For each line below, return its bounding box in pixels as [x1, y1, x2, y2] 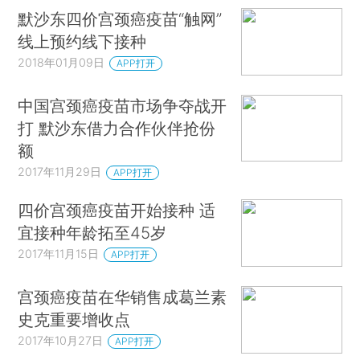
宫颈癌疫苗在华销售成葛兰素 [18, 287, 227, 307]
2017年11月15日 [18, 247, 100, 261]
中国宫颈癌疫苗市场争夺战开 [18, 95, 227, 116]
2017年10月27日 [18, 333, 104, 347]
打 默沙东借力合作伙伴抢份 [18, 117, 216, 138]
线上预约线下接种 [18, 31, 147, 52]
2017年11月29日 [18, 164, 102, 178]
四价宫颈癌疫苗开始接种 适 [18, 200, 216, 221]
